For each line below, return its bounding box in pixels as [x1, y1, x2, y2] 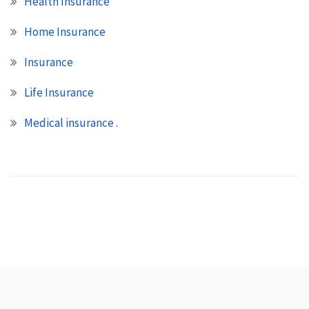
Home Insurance [24, 23, 106, 39]
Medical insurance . [24, 114, 118, 130]
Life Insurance [24, 84, 94, 100]
